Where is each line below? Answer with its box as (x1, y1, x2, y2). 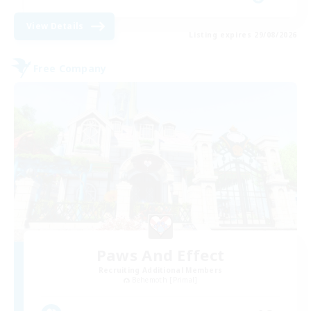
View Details (26, 20, 84, 33)
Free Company (33, 61, 107, 75)
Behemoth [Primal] (131, 274, 198, 285)
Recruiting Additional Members (98, 264, 223, 275)
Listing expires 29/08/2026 (189, 30, 297, 40)
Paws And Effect (96, 244, 225, 265)
